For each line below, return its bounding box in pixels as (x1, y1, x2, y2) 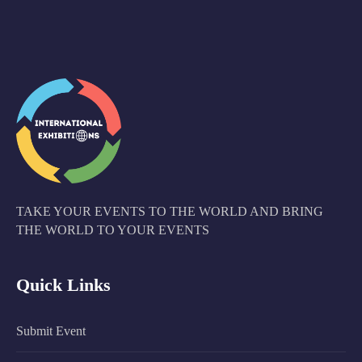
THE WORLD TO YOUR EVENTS (16, 222, 209, 237)
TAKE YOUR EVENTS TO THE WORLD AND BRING (16, 204, 323, 218)
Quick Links (16, 274, 111, 295)
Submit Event (16, 323, 86, 338)
